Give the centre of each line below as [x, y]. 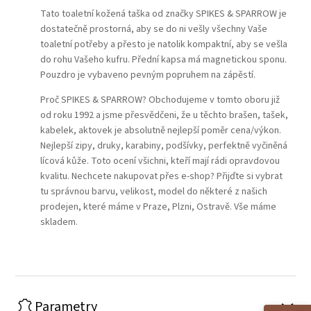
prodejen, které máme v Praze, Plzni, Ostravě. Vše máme [159, 207]
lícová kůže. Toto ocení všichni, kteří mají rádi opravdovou [160, 161]
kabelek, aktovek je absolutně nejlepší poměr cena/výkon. [161, 130]
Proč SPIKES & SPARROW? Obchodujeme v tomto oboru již [160, 100]
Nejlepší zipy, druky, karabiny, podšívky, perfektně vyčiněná [164, 145]
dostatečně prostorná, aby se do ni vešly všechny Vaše [154, 29]
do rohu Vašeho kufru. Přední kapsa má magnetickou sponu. [164, 59]
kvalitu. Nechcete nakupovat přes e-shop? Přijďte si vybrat [162, 176]
